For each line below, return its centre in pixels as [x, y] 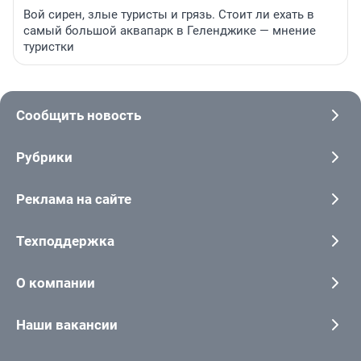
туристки [49, 46]
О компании [56, 282]
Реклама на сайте [74, 199]
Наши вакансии [67, 324]
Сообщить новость [79, 115]
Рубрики [44, 157]
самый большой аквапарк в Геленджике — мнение [170, 30]
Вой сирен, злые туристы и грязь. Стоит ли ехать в [169, 14]
